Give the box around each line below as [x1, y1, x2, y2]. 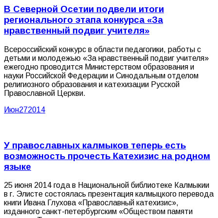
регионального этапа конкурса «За [4, 15, 163, 25]
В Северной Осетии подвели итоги [4, 4, 164, 15]
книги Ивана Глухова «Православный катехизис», [4, 199, 179, 207]
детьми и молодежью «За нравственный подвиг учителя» [4, 54, 209, 62]
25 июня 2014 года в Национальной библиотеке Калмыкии [4, 181, 209, 190]
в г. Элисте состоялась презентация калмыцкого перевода [4, 190, 214, 199]
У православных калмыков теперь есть [4, 140, 186, 150]
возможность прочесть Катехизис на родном [4, 150, 210, 161]
